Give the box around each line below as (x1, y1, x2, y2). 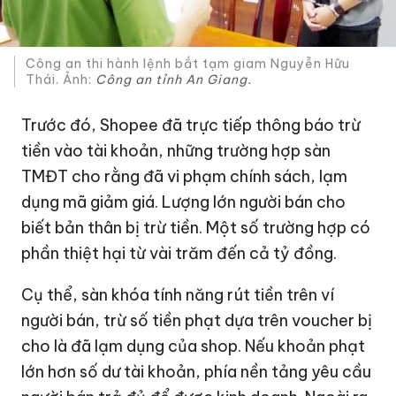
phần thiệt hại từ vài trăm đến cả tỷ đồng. (21, 243, 338, 264)
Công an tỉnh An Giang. (92, 71, 253, 88)
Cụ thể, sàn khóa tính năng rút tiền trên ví (21, 285, 335, 306)
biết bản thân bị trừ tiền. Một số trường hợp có (21, 217, 371, 239)
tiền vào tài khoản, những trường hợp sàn (21, 141, 331, 162)
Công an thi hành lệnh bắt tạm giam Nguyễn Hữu (26, 55, 351, 72)
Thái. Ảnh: (26, 71, 93, 88)
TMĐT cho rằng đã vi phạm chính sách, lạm (21, 166, 348, 187)
